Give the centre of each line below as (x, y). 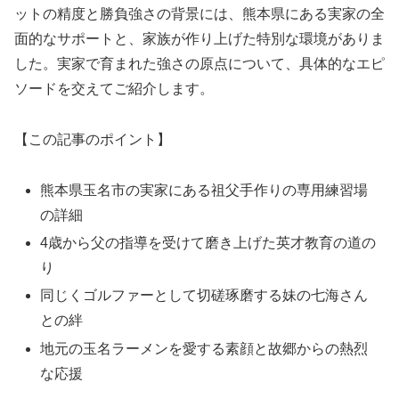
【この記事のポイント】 (93, 140)
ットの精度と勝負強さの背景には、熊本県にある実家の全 (199, 14)
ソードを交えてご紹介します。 (114, 89)
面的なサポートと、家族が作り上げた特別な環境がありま (199, 39)
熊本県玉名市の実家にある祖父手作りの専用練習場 (204, 191)
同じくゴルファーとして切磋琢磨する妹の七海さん (204, 296)
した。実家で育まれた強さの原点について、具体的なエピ (199, 64)
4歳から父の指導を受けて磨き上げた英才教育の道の (208, 243)
